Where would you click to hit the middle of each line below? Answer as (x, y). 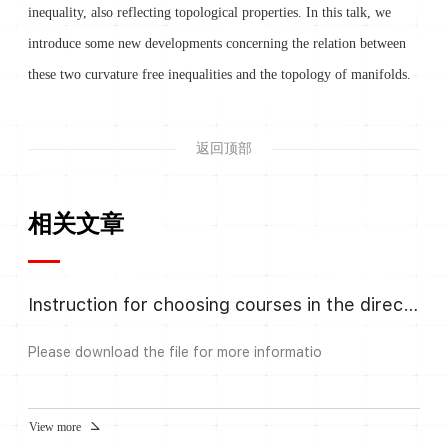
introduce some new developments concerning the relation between (216, 44)
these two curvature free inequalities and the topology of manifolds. (219, 75)
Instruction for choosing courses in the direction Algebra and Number (410, 305)
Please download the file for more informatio (174, 352)
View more (54, 427)
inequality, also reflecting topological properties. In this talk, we (209, 13)
